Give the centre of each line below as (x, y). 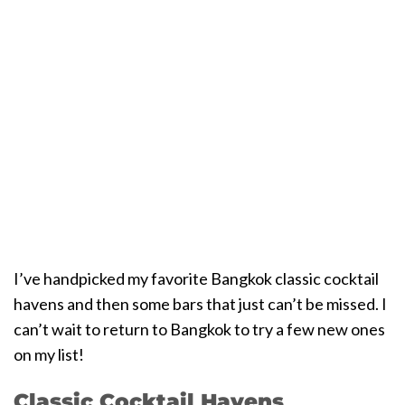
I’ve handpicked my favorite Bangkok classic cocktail (196, 278)
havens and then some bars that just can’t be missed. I (200, 303)
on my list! (49, 354)
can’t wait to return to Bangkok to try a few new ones (199, 329)
